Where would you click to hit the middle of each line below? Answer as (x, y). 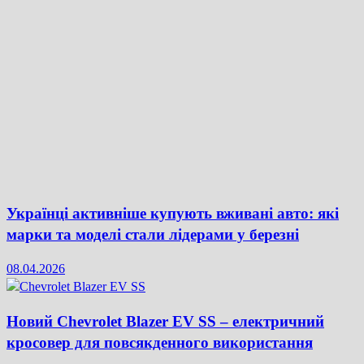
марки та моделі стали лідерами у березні (153, 234)
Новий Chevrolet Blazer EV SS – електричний (165, 322)
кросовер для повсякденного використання (160, 343)
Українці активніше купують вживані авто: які (173, 213)
